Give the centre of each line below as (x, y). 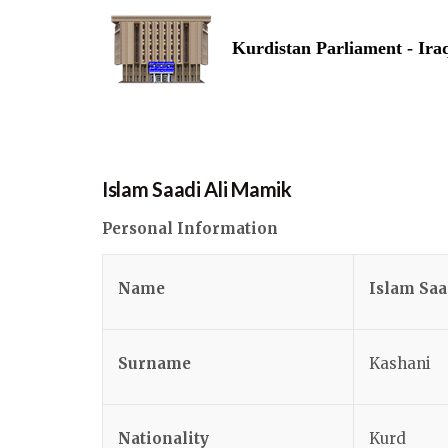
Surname (154, 363)
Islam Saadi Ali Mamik (197, 189)
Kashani (400, 363)
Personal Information (190, 228)
